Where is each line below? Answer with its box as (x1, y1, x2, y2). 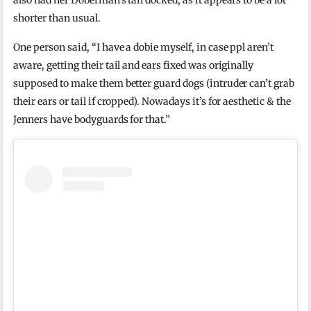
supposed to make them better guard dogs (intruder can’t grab (13, 77, 294, 90)
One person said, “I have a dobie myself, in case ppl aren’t (13, 41, 274, 54)
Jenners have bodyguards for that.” (13, 113, 171, 126)
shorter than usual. (13, 12, 101, 25)
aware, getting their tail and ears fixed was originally (13, 59, 254, 72)
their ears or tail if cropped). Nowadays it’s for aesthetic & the (13, 95, 291, 108)
